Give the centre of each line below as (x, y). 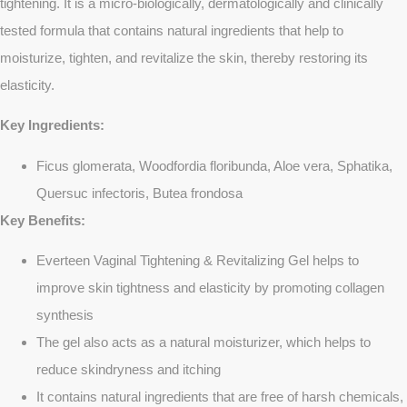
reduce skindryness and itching (129, 370)
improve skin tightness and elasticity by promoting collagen (210, 288)
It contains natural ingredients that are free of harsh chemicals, (220, 397)
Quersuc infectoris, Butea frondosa (139, 193)
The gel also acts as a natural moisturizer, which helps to (203, 342)
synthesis (65, 315)
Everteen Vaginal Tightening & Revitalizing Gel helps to (198, 261)
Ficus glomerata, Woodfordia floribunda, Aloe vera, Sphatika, (214, 165)
